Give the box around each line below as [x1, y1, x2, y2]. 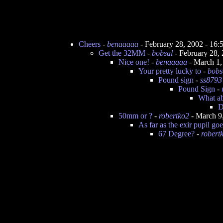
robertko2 [159, 111, 189, 120]
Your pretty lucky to [138, 67, 201, 75]
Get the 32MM [99, 49, 145, 57]
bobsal [152, 49, 173, 57]
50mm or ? [118, 111, 152, 120]
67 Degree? [158, 129, 195, 138]
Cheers [79, 40, 101, 48]
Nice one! [118, 58, 149, 66]
